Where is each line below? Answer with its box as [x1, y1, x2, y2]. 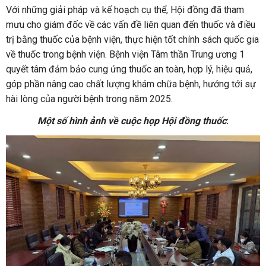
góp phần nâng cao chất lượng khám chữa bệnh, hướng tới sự [6, 78, 256, 90]
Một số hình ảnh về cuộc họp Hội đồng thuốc [37, 115, 226, 126]
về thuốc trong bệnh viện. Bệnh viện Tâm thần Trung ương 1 [6, 48, 245, 60]
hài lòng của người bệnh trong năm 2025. [6, 93, 173, 104]
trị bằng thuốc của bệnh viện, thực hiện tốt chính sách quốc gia [6, 33, 259, 45]
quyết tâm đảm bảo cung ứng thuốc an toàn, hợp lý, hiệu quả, [6, 63, 252, 75]
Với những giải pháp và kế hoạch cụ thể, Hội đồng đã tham [6, 4, 244, 15]
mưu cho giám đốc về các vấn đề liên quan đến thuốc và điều [6, 18, 255, 30]
